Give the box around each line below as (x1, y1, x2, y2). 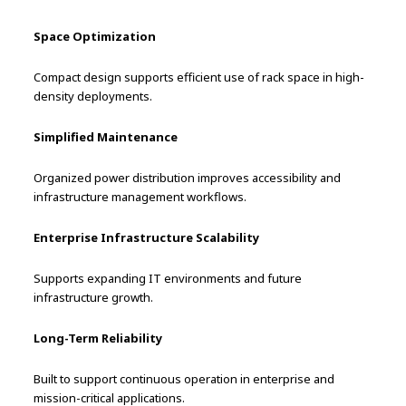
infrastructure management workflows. (34, 188, 247, 205)
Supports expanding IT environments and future (34, 269, 303, 286)
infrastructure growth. (34, 288, 154, 305)
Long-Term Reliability (34, 329, 163, 346)
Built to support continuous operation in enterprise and (34, 370, 335, 387)
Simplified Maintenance (34, 128, 179, 145)
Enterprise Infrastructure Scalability (34, 228, 260, 246)
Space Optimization (34, 27, 157, 44)
